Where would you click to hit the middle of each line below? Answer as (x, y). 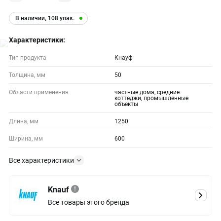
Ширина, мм (26, 139)
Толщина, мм (27, 75)
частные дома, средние (147, 92)
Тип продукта (28, 58)
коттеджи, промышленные (151, 98)
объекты (126, 104)
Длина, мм (24, 121)
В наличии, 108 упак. (45, 18)
